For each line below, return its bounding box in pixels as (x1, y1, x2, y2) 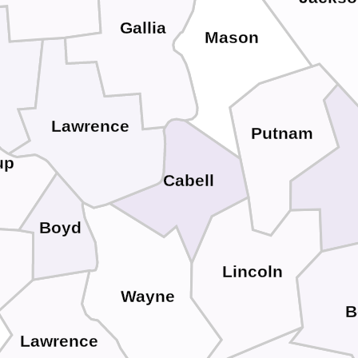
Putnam (250, 124, 313, 144)
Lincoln (221, 262, 283, 282)
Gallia (120, 18, 167, 38)
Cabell (163, 171, 215, 191)
